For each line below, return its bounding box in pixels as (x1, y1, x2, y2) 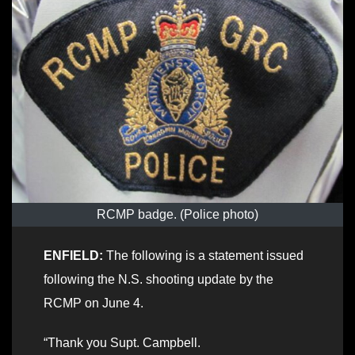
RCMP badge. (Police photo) (97, 207, 258, 221)
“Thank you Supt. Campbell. (44, 335, 200, 349)
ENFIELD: (44, 248, 103, 262)
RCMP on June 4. (44, 296, 143, 310)
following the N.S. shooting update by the (44, 272, 273, 286)
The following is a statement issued (103, 248, 303, 262)
